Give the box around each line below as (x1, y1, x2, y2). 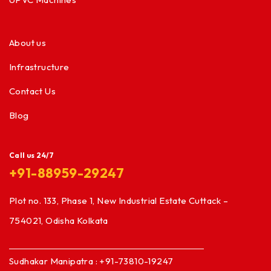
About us (9, 37, 47, 49)
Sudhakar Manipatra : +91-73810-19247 (9, 255, 175, 267)
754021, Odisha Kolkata (9, 215, 108, 227)
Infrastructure (9, 61, 70, 73)
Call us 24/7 (9, 151, 54, 160)
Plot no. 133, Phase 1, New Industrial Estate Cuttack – (9, 195, 229, 207)
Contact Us (9, 85, 56, 97)
